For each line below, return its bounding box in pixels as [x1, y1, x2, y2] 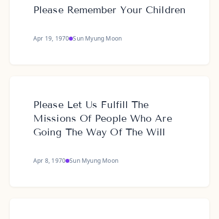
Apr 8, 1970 [33, 156, 66, 165]
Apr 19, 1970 [33, 34, 69, 43]
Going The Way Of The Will [33, 126, 166, 138]
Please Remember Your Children [33, 4, 186, 16]
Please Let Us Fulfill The [33, 99, 149, 110]
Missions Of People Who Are [33, 112, 172, 124]
